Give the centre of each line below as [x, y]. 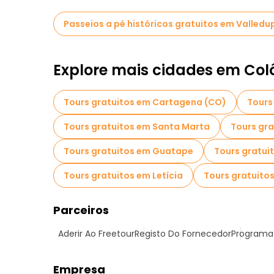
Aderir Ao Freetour [96, 234]
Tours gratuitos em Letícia [123, 176]
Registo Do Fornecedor [183, 234]
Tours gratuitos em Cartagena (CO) [145, 102]
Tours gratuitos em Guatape [128, 151]
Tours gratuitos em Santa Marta [137, 127]
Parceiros [81, 210]
